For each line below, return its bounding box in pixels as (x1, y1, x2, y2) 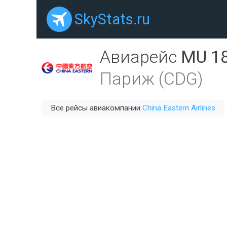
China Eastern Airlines (142, 103, 215, 112)
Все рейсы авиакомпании (51, 103, 142, 112)
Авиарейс (100, 47, 181, 67)
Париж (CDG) (100, 69, 203, 89)
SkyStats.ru (74, 11, 150, 28)
